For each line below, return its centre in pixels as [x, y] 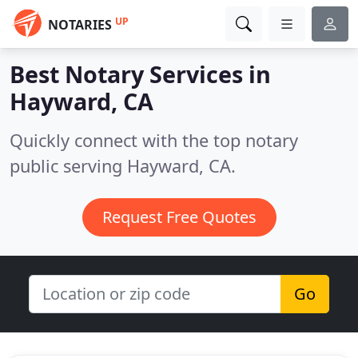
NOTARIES [80, 25]
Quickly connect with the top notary [154, 140]
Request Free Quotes [179, 217]
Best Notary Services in [140, 74]
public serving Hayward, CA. [123, 166]
